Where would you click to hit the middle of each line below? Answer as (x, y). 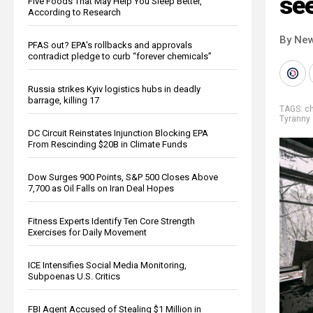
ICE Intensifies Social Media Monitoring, (107, 265)
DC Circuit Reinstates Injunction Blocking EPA (118, 133)
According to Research (74, 12)
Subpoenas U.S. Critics (74, 276)
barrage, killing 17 (64, 100)
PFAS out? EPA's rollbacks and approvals (110, 45)
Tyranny (295, 118)
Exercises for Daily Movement (87, 232)
